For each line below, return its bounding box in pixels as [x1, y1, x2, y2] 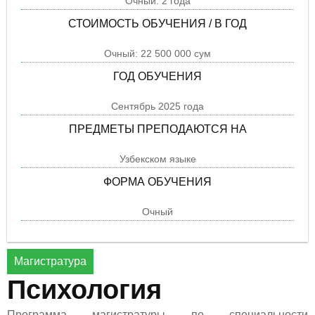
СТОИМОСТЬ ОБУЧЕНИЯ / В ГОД [68, 17, 247, 30]
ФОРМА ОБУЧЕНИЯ [103, 175, 212, 188]
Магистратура [14, 255, 86, 267]
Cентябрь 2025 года [111, 100, 204, 112]
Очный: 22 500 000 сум [104, 47, 211, 59]
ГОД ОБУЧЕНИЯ [113, 70, 202, 82]
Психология [7, 274, 162, 304]
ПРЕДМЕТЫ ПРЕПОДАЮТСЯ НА [68, 122, 247, 135]
